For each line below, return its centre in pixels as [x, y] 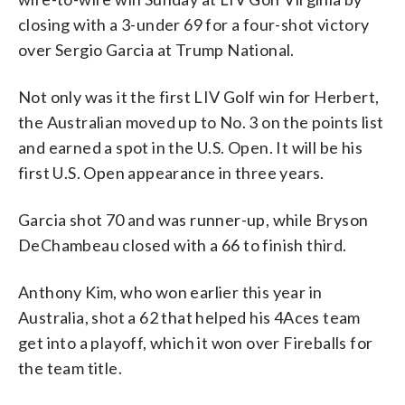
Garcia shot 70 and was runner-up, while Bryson [193, 219]
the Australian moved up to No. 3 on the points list [201, 122]
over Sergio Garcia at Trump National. [156, 49]
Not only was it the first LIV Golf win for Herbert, [199, 96]
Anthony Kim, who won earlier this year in [170, 292]
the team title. [71, 367]
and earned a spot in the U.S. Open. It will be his [190, 147]
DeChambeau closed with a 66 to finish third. [183, 245]
